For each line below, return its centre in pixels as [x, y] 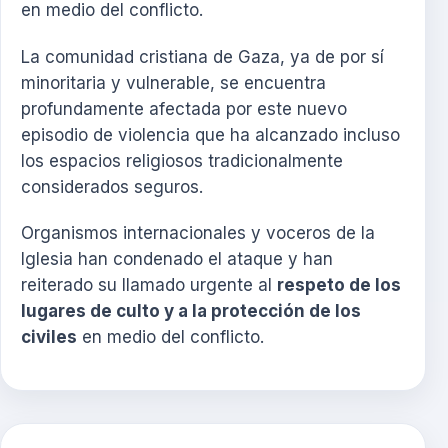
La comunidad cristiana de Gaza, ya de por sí [202, 56]
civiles [49, 337]
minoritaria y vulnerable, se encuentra [173, 82]
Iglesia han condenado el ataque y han [177, 259]
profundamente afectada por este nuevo [184, 108]
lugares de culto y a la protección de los [191, 311]
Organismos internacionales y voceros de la [198, 233]
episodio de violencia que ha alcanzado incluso [210, 134]
